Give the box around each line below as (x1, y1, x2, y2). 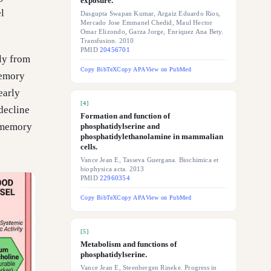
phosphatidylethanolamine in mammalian (80, 132, 223, 141)
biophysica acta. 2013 (80, 166, 145, 172)
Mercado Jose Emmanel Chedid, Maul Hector (80, 19, 213, 26)
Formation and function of (80, 111, 170, 120)
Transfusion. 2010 (80, 38, 134, 44)
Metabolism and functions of (80, 240, 177, 249)
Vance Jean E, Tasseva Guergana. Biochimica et (80, 157, 219, 163)
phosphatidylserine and (80, 122, 160, 131)
